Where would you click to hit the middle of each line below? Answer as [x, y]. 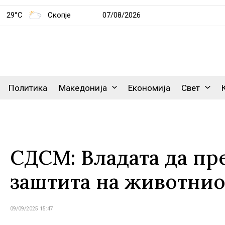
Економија [149, 88]
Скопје [60, 15]
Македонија [83, 88]
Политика [28, 88]
